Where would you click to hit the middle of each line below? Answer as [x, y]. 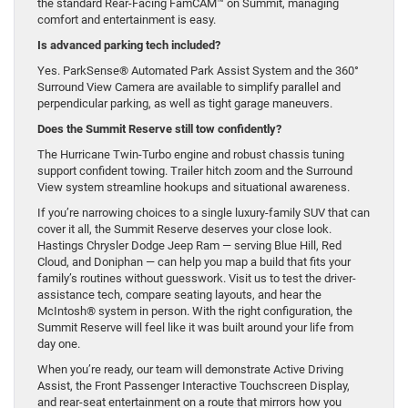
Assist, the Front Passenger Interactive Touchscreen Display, [194, 386]
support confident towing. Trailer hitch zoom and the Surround [195, 171]
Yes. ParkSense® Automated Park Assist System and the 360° [198, 71]
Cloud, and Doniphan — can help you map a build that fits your [194, 262]
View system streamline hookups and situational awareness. [194, 188]
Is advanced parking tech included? [129, 46]
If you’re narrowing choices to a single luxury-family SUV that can [204, 213]
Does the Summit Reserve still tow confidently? [159, 129]
